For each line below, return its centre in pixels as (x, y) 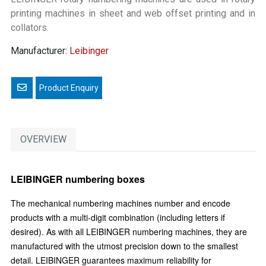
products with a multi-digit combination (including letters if (118, 217)
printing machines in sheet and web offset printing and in (133, 13)
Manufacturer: (39, 51)
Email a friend (54, 87)
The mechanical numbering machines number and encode (121, 203)
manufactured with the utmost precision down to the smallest (124, 246)
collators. (30, 28)
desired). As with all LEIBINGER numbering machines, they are (129, 232)
